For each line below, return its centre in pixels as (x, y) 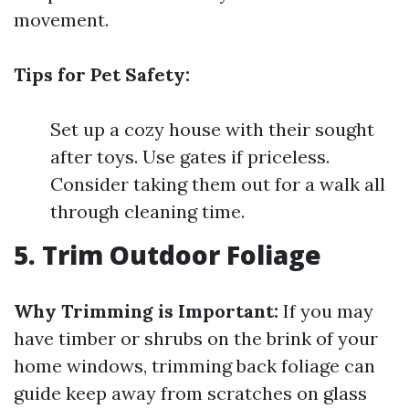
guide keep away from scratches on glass (190, 393)
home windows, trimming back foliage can (194, 366)
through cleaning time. (147, 211)
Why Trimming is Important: (146, 311)
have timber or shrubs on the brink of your (196, 338)
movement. (61, 20)
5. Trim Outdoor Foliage (168, 255)
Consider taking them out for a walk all (218, 184)
